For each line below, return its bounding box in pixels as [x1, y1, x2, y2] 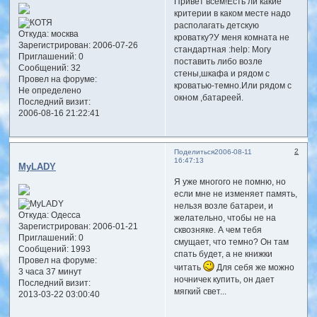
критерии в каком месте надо [173, 8, 291, 18]
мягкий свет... [173, 287, 226, 296]
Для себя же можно [214, 263, 294, 272]
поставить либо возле [173, 57, 263, 66]
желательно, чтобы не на [173, 214, 276, 223]
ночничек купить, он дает [173, 275, 275, 284]
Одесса [48, 210, 81, 219]
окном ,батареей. [173, 93, 243, 102]
